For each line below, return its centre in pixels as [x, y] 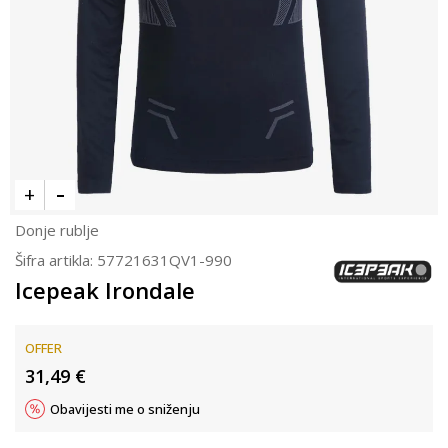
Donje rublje [57, 230]
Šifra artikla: [56, 260]
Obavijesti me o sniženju [125, 409]
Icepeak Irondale [105, 290]
